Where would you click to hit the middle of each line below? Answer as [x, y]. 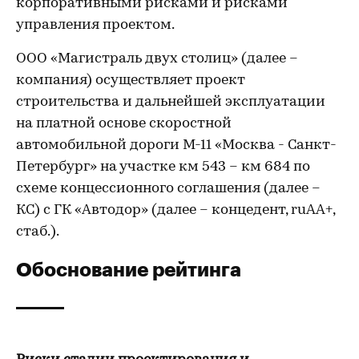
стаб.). [38, 232]
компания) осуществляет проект [131, 81]
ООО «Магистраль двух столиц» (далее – [157, 59]
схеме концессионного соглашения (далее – [168, 189]
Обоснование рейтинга [129, 269]
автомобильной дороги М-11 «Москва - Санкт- [176, 145]
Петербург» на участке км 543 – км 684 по [163, 167]
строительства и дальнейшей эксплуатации [171, 102]
